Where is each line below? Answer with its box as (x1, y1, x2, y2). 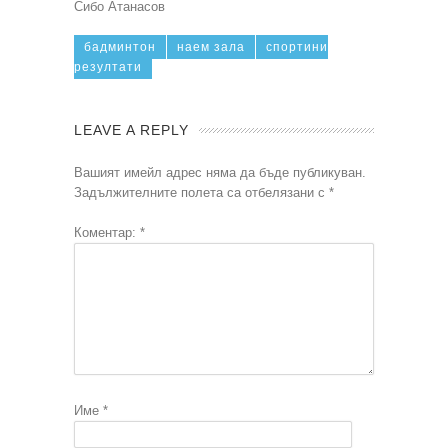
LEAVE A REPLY (74, 121, 189, 138)
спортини (266, 39, 328, 54)
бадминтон (84, 39, 156, 54)
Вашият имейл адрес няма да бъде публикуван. (74, 164, 366, 180)
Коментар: (74, 224, 140, 240)
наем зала (177, 39, 245, 54)
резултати (74, 59, 142, 74)
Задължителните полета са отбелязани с (74, 184, 329, 200)
